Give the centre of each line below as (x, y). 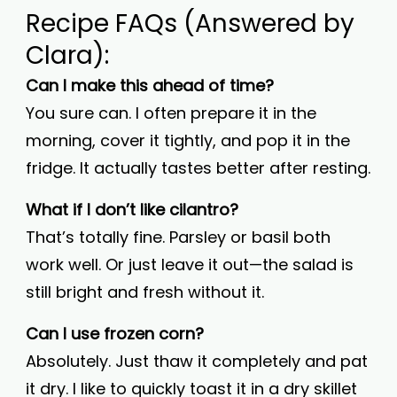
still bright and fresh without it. (145, 292)
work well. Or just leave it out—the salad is (190, 265)
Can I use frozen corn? (115, 334)
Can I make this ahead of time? (150, 86)
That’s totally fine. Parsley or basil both (178, 237)
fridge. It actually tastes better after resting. (198, 168)
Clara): (67, 55)
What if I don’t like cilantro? (132, 210)
